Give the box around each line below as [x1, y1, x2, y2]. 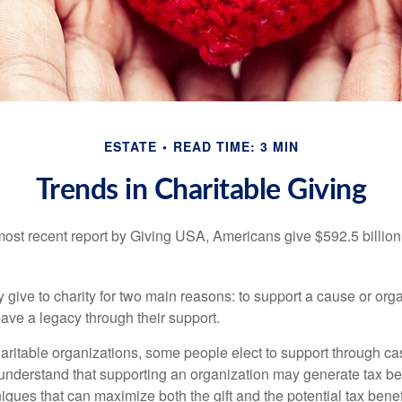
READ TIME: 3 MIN [172, 137, 299, 156]
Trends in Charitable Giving [35, 176, 367, 205]
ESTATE [103, 137, 157, 156]
